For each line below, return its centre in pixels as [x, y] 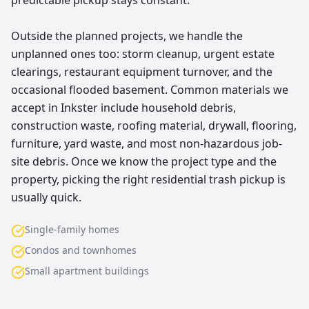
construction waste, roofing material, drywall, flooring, [154, 126]
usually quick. [46, 197]
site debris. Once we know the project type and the [144, 161]
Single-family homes [72, 229]
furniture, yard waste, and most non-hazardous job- [147, 143]
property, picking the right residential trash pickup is [148, 179]
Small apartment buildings [87, 271]
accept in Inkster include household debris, [123, 108]
